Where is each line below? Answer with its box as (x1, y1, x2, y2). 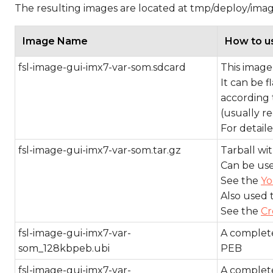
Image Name (23, 35, 88, 47)
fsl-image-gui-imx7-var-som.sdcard (18, 62, 186, 73)
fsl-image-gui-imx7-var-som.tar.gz (18, 144, 181, 156)
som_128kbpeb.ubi (18, 243, 110, 254)
